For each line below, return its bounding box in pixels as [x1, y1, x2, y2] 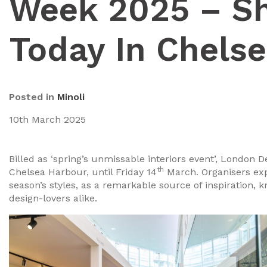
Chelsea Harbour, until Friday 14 [9, 166, 157, 178]
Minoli [57, 91, 85, 103]
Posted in [9, 91, 57, 103]
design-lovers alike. [9, 193, 97, 204]
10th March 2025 [9, 114, 86, 125]
